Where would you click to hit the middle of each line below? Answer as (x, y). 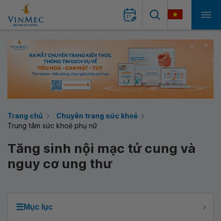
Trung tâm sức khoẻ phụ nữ (52, 126)
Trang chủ (25, 116)
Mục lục (38, 207)
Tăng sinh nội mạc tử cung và (102, 148)
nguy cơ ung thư (60, 164)
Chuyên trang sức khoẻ (97, 116)
